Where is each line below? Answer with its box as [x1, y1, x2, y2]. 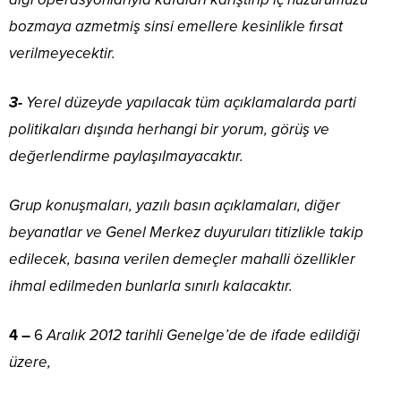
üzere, [9, 353, 51, 372]
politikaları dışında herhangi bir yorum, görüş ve [9, 120, 329, 140]
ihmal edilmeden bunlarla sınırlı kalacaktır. [9, 277, 293, 296]
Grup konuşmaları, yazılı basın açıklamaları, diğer [9, 196, 340, 216]
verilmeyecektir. [9, 44, 115, 64]
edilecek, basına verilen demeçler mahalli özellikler [9, 250, 355, 269]
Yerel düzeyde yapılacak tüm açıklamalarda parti [22, 93, 356, 113]
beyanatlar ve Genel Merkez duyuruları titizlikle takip [9, 223, 363, 243]
